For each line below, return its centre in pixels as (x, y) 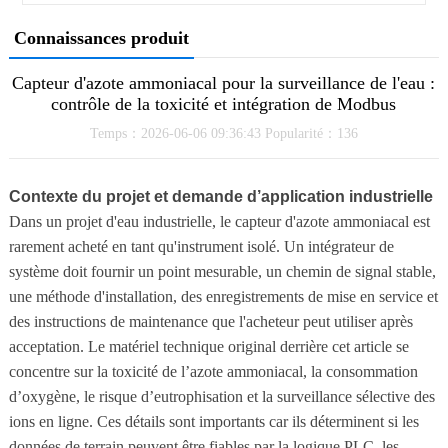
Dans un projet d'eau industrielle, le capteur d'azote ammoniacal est (219, 221)
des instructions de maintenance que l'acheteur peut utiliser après (210, 321)
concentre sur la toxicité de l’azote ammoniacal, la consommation (213, 371)
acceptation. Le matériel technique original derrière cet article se (208, 346)
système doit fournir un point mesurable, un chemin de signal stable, (222, 271)
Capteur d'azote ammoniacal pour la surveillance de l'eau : (224, 82)
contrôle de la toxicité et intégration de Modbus (224, 103)
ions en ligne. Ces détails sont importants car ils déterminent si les (213, 421)
